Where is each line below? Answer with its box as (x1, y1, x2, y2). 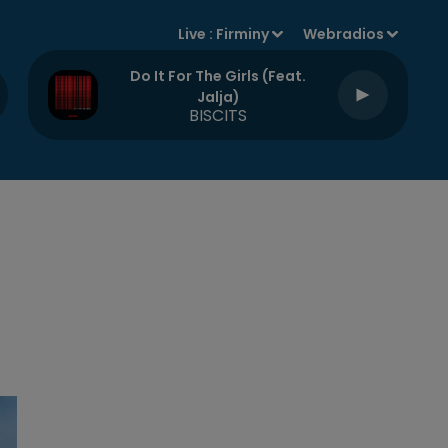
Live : (178, 24, 217, 44)
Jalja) (196, 87, 240, 107)
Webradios (303, 24, 385, 44)
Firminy (216, 24, 270, 44)
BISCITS (189, 104, 247, 127)
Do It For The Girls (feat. (130, 66, 306, 86)
